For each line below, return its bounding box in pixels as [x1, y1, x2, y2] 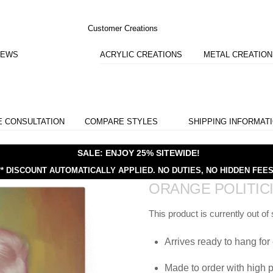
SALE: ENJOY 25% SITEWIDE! [77, 147, 200, 158]
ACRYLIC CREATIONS [100, 49, 183, 59]
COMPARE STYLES [84, 116, 158, 126]
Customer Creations [87, 23, 158, 33]
